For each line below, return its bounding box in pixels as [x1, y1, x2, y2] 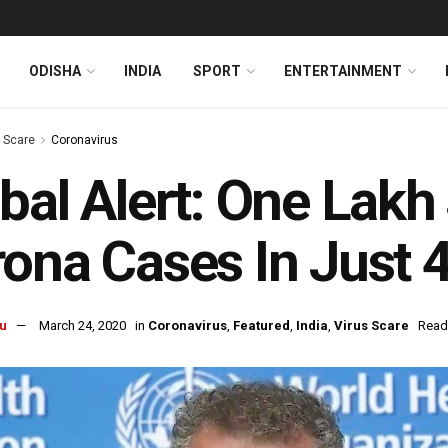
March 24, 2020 [39, 318, 126, 334]
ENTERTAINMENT [284, 63, 402, 79]
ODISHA [29, 63, 81, 79]
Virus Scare [334, 318, 409, 334]
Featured [233, 318, 290, 334]
